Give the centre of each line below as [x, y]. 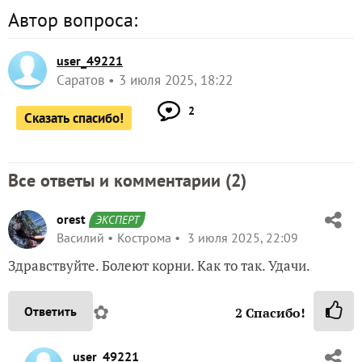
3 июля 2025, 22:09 [241, 237]
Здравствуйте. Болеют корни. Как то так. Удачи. [159, 265]
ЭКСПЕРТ [117, 219]
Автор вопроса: [73, 19]
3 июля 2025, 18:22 [176, 80]
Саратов [80, 80]
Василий [80, 237]
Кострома [144, 237]
